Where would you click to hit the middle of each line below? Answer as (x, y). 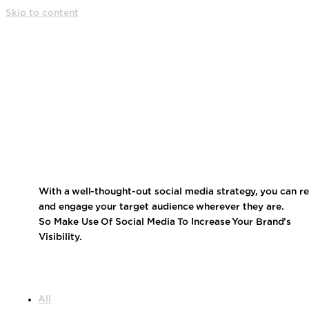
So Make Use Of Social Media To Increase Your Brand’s (165, 222)
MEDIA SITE (183, 167)
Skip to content (42, 13)
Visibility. (61, 237)
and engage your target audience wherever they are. (162, 207)
